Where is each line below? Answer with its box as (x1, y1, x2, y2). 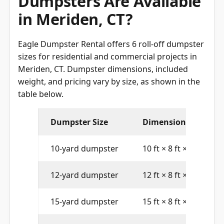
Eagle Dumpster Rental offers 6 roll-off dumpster (18, 37, 204, 49)
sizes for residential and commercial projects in (18, 50, 197, 61)
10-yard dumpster (50, 142, 118, 153)
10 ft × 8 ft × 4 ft (142, 142, 201, 153)
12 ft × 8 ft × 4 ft (142, 168, 201, 180)
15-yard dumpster (50, 195, 118, 206)
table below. (18, 87, 63, 99)
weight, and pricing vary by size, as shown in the (18, 75, 200, 86)
